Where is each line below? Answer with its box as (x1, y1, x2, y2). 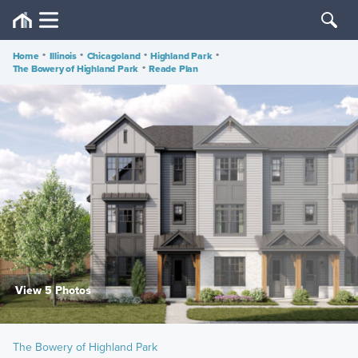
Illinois (49, 49, 77, 63)
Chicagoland (86, 49, 141, 63)
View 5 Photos (15, 282, 91, 300)
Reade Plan (148, 62, 198, 76)
